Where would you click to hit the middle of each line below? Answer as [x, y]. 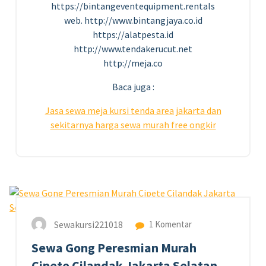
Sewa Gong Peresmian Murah [114, 248]
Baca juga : [133, 86]
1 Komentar [170, 224]
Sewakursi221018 [88, 224]
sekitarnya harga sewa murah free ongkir [133, 124]
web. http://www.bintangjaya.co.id [133, 20]
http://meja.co [133, 63]
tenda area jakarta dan [176, 110]
